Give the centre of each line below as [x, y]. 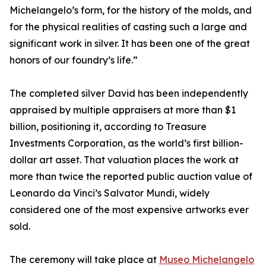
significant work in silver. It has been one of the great [130, 44]
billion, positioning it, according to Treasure [108, 127]
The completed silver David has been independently [129, 94]
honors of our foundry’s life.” [74, 60]
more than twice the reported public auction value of [131, 177]
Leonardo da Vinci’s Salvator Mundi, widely [110, 193]
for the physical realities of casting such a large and [128, 27]
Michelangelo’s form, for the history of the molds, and [131, 10]
